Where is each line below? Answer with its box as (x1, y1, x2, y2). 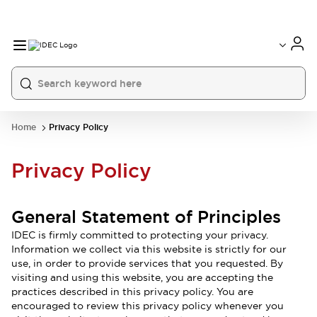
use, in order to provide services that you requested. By (11, 257, 283, 270)
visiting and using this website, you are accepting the (11, 271, 273, 284)
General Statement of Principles (11, 206, 281, 228)
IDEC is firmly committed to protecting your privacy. (11, 229, 268, 241)
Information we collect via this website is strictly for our (11, 243, 287, 255)
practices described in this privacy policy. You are (11, 285, 253, 298)
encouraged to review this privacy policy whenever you (11, 299, 284, 312)
